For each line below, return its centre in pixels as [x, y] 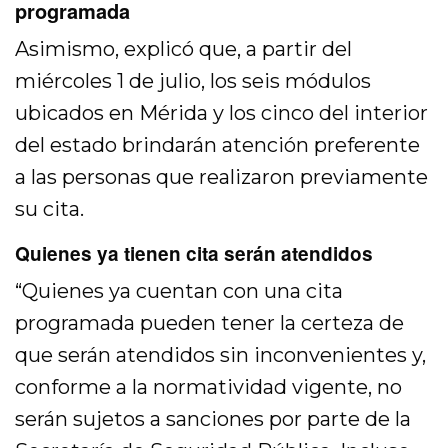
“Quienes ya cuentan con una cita [179, 291]
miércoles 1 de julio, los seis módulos [193, 81]
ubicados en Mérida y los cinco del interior [222, 113]
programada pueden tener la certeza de [210, 323]
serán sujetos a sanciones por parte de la [213, 419]
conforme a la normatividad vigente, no [209, 387]
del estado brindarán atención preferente [218, 145]
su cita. [50, 209]
